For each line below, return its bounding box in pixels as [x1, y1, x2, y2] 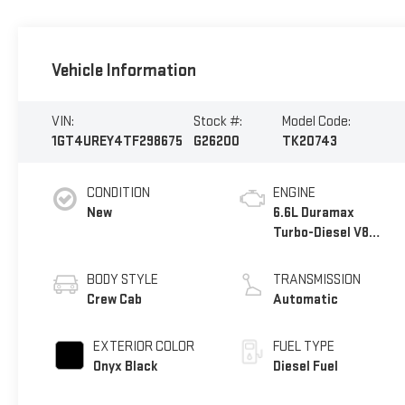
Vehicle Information [51, 59, 196, 81]
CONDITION [86, 184, 150, 202]
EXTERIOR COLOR [92, 338, 194, 356]
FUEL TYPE [273, 338, 335, 356]
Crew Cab [86, 291, 142, 309]
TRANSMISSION [273, 271, 362, 289]
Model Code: [282, 112, 352, 130]
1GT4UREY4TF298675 [51, 132, 183, 150]
